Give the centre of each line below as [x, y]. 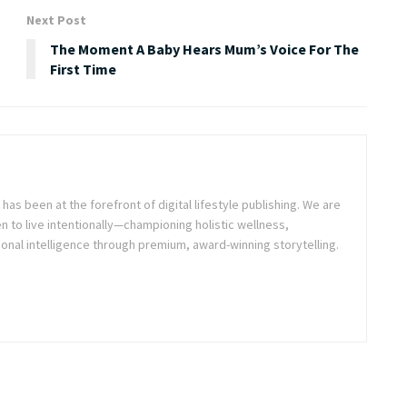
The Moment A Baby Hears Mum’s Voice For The [204, 49]
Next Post [56, 20]
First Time [83, 69]
